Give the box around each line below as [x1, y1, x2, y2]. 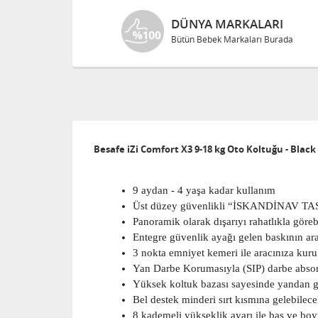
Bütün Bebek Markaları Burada [170, 33, 293, 45]
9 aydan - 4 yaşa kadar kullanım [133, 185, 275, 196]
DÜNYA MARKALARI [170, 16, 283, 32]
